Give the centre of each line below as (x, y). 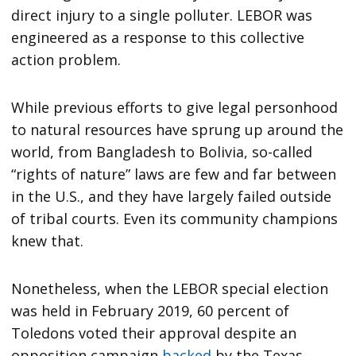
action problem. (66, 59)
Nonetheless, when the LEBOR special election (170, 288)
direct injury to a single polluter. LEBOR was (162, 15)
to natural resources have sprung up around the (178, 129)
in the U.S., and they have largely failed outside (172, 196)
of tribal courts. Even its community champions (175, 218)
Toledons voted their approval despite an (154, 333)
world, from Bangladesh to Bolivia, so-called (162, 151)
